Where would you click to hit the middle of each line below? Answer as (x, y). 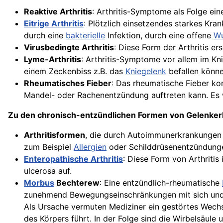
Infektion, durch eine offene (159, 35)
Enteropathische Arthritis (73, 159)
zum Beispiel (49, 147)
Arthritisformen (55, 135)
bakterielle (85, 35)
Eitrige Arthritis (54, 23)
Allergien (90, 147)
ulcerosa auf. (48, 171)
